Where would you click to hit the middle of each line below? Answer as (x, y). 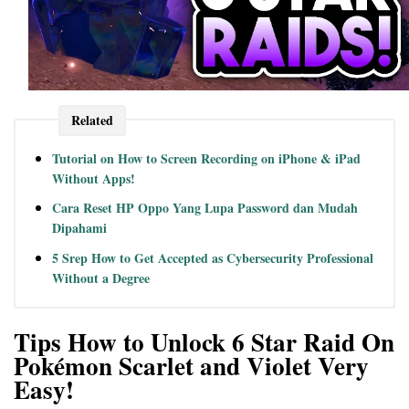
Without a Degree (101, 278)
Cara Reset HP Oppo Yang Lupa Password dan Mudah (205, 208)
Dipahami (79, 228)
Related (92, 121)
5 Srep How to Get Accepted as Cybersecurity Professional (213, 257)
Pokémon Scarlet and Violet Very (191, 365)
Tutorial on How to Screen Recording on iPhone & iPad (206, 158)
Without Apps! (94, 178)
